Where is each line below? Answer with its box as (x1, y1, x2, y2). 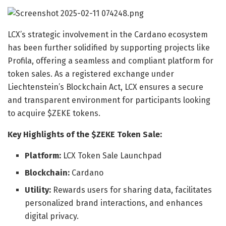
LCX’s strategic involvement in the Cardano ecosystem (8, 29, 208, 39)
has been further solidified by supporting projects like (8, 42, 210, 52)
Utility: (25, 185, 51, 195)
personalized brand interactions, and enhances (25, 198, 203, 208)
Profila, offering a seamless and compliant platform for (8, 55, 213, 66)
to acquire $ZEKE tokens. (8, 108, 100, 118)
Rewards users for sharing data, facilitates (51, 185, 212, 195)
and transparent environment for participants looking (8, 95, 210, 105)
